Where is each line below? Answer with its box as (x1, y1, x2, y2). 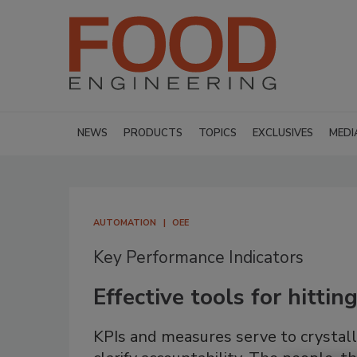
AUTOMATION (93, 217, 156, 229)
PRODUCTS (124, 126, 182, 140)
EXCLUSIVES (253, 126, 313, 140)
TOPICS (198, 126, 237, 140)
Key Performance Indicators (93, 246, 304, 269)
